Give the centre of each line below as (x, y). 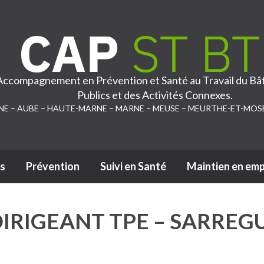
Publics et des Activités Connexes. (155, 95)
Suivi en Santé (133, 166)
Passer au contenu (172, 172)
